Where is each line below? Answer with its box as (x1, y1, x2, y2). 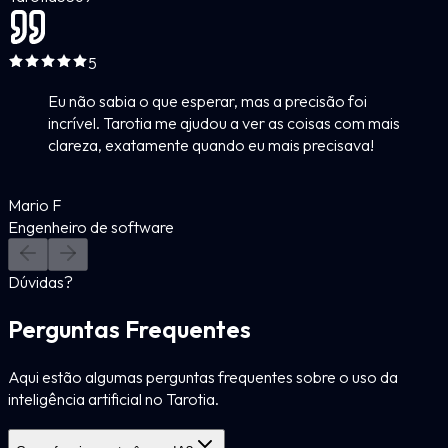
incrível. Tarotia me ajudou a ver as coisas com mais (48, 112, 400, 133)
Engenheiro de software (8, 216, 174, 237)
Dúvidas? (8, 271, 73, 292)
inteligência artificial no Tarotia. (8, 388, 219, 409)
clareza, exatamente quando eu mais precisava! (48, 134, 374, 155)
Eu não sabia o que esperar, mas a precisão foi (48, 90, 367, 111)
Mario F (8, 194, 62, 215)
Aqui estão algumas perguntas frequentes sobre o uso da (8, 366, 398, 387)
